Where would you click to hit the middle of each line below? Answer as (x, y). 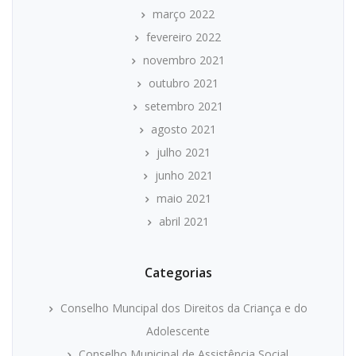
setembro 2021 (184, 106)
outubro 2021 (184, 83)
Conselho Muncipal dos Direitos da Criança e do (184, 308)
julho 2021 (184, 153)
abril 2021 (184, 222)
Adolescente (178, 331)
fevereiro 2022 (184, 37)
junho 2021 (184, 176)
